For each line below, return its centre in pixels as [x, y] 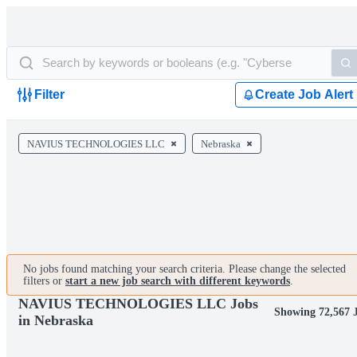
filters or [44, 281]
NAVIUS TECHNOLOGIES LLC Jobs [138, 304]
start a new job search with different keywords [178, 281]
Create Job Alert [304, 94]
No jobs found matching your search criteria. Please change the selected [184, 269]
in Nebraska [56, 320]
